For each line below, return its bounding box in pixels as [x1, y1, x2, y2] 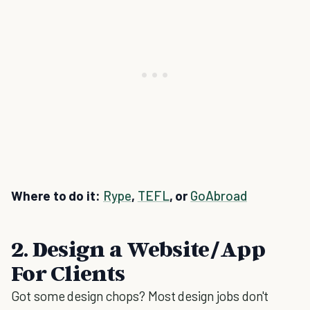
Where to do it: [11, 188, 104, 203]
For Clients [11, 259, 125, 286]
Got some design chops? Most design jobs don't [11, 288, 269, 304]
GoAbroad [190, 188, 247, 203]
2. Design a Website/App [11, 235, 265, 262]
